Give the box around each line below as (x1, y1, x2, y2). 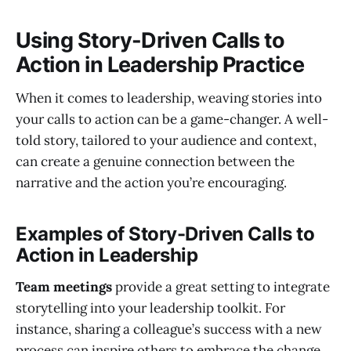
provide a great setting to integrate (112, 277, 330, 295)
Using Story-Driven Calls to (16, 27, 285, 54)
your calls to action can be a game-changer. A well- (16, 110, 328, 128)
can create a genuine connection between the (16, 152, 295, 170)
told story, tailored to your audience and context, (16, 131, 317, 149)
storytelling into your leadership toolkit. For (16, 299, 285, 317)
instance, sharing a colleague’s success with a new (16, 320, 322, 338)
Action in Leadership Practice (16, 52, 305, 78)
